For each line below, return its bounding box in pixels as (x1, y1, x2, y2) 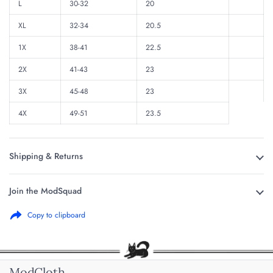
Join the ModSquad (9, 185, 82, 197)
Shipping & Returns (9, 150, 83, 163)
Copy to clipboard (27, 209, 85, 221)
